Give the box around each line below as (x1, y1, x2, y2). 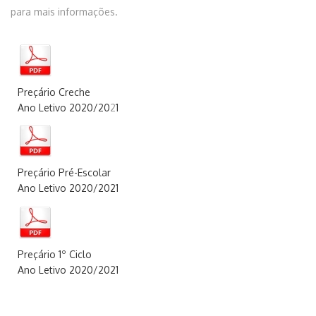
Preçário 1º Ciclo (18, 248, 92, 260)
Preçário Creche (18, 86, 90, 98)
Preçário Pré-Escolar (18, 166, 111, 178)
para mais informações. (11, 6, 118, 18)
